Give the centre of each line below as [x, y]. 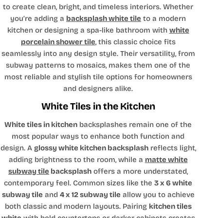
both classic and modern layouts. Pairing [77, 207]
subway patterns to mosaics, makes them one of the [98, 65]
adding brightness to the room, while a [77, 160]
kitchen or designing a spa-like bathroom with [88, 30]
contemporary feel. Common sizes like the [79, 183]
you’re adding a [38, 19]
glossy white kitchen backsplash [91, 148]
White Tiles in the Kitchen [98, 107]
